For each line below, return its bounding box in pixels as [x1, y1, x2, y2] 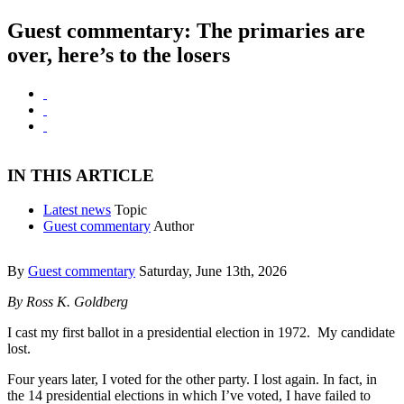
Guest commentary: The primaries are [7, 19, 365, 42]
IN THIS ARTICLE [7, 165, 154, 185]
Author [153, 218, 194, 234]
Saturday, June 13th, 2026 [139, 263, 287, 280]
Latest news [43, 202, 111, 218]
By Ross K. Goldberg [7, 294, 128, 310]
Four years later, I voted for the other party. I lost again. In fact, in [7, 372, 377, 388]
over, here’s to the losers [7, 43, 230, 67]
